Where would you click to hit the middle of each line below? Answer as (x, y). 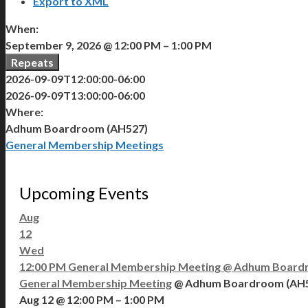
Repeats (32, 62)
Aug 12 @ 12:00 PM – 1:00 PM (92, 299)
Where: (24, 111)
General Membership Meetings (85, 144)
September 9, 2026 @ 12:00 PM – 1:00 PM (109, 45)
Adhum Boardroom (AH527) (77, 128)
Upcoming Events (84, 192)
